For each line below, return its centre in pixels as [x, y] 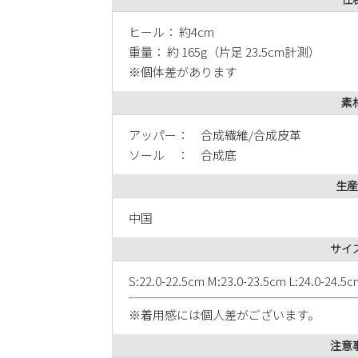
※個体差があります [183, 72]
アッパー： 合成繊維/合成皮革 [215, 135]
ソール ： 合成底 [183, 155]
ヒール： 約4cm [171, 32]
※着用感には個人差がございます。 [224, 315]
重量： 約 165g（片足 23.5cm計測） [225, 52]
